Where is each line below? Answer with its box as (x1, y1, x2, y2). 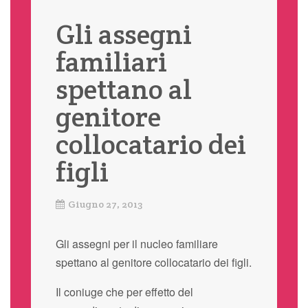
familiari (55, 44, 167, 80)
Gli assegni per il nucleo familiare (55, 235, 218, 252)
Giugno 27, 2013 (67, 197, 142, 210)
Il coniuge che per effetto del (55, 283, 193, 300)
